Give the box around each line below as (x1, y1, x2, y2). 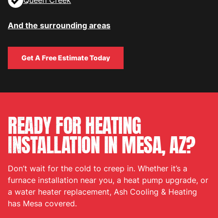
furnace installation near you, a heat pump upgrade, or (8, 175, 208, 185)
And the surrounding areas (8, 20, 110, 31)
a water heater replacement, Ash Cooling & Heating (8, 187, 197, 197)
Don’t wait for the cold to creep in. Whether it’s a (8, 163, 187, 174)
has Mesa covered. (8, 199, 77, 209)
